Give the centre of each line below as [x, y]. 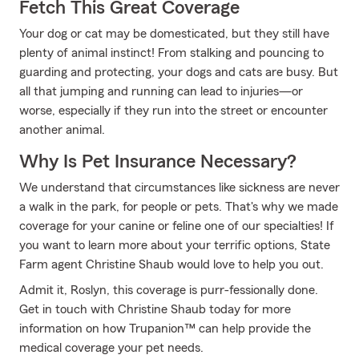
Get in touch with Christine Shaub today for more [155, 309]
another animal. [62, 130]
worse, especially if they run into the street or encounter [173, 111]
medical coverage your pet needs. [111, 348]
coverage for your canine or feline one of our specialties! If [177, 226]
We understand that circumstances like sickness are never [179, 188]
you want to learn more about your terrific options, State [175, 245]
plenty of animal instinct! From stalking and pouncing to [171, 53]
